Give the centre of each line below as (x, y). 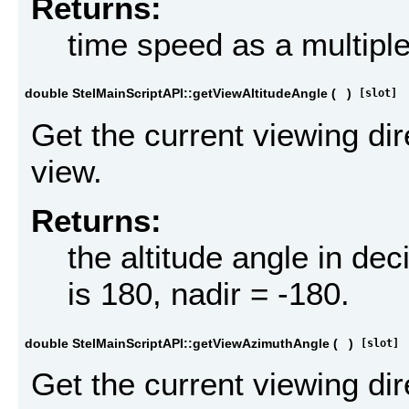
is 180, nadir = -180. (209, 294)
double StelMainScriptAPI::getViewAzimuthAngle (177, 343)
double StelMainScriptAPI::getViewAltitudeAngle (176, 94)
